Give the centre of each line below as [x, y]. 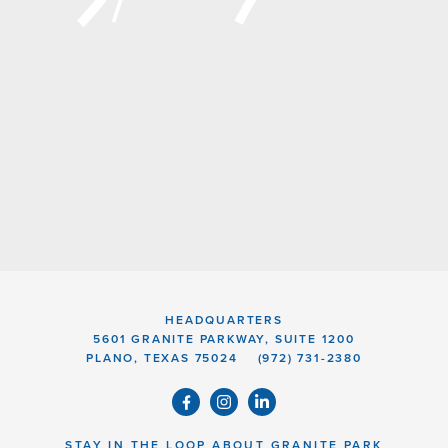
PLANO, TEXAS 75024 [162, 358]
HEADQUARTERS [224, 320]
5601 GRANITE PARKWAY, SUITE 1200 [224, 339]
